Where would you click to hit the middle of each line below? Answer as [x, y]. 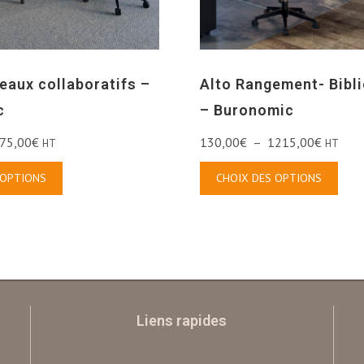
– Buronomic [247, 110]
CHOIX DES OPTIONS [269, 178]
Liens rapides [182, 321]
